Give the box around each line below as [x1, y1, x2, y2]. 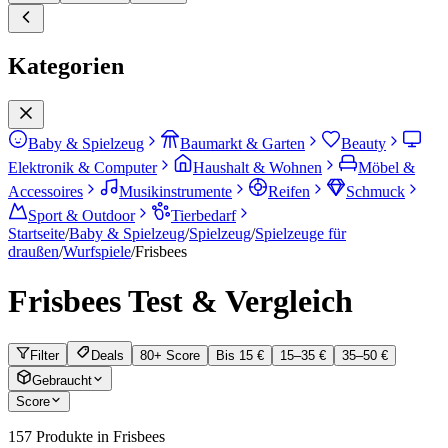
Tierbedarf [171, 207, 236, 225]
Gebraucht [32, 372, 92, 388]
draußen [8, 243, 59, 261]
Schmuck [346, 183, 405, 201]
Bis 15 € [216, 347, 264, 363]
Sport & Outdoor [28, 207, 135, 225]
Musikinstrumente [119, 183, 232, 201]
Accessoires [8, 183, 83, 201]
